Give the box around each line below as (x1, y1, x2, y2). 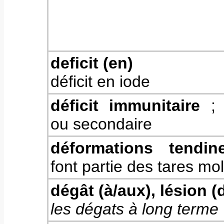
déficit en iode (50, 72, 150, 90)
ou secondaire (50, 115, 152, 133)
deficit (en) (50, 54, 133, 72)
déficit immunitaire (50, 96, 200, 114)
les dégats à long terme (50, 200, 218, 218)
